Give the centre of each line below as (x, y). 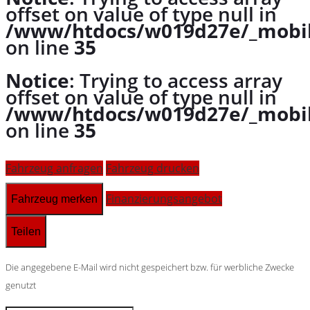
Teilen (26, 232)
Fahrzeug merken (54, 199)
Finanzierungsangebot (164, 199)
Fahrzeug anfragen (54, 168)
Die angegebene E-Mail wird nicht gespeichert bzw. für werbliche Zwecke (150, 268)
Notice (37, 81)
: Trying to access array (176, 81)
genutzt (21, 286)
